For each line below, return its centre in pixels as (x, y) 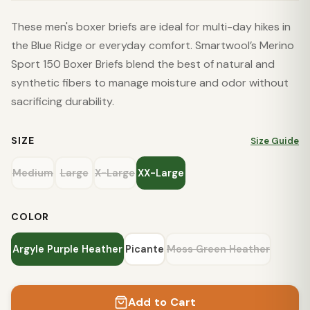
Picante (145, 249)
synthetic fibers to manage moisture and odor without (150, 83)
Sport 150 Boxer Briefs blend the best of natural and (143, 64)
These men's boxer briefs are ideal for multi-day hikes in (151, 27)
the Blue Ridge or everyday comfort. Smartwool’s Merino (153, 45)
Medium (33, 173)
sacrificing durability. (63, 101)
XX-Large (161, 173)
